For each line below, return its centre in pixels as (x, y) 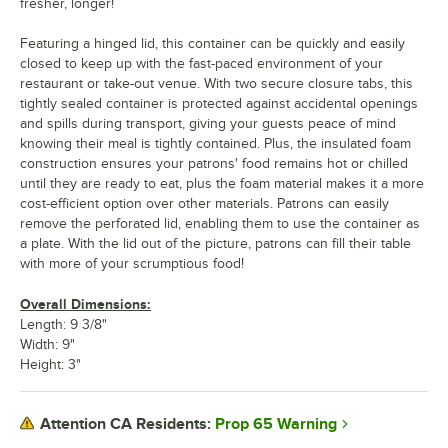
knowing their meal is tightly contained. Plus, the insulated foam (215, 143)
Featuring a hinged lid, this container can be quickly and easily (212, 43)
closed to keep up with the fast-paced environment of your (201, 63)
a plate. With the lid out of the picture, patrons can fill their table (215, 243)
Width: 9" (47, 344)
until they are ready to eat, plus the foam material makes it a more (222, 183)
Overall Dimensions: (85, 303)
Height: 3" (50, 364)
